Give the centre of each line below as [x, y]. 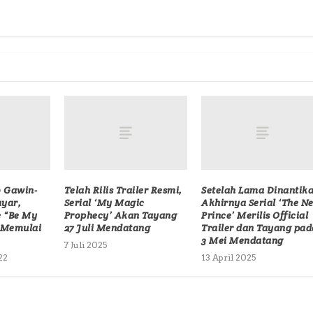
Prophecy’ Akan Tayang [121, 216]
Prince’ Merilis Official [255, 216]
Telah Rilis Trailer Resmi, [123, 190]
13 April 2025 [229, 258]
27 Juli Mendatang [107, 228]
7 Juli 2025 [85, 245]
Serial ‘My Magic [104, 203]
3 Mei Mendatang [242, 241]
